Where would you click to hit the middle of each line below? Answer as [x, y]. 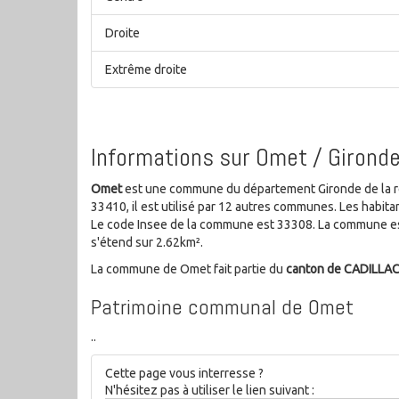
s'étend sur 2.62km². [147, 242]
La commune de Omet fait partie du [188, 269]
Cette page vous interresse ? [184, 373]
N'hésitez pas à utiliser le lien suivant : [210, 390]
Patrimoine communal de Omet [222, 306]
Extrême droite [146, 70]
